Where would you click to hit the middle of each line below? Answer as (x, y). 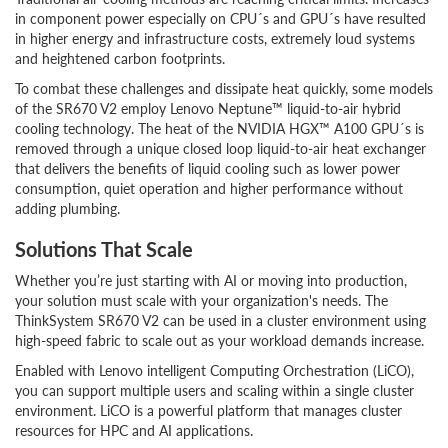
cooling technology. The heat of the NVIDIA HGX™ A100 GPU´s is (219, 128)
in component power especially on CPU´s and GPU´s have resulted (220, 18)
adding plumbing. (67, 208)
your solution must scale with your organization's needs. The (201, 300)
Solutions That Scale (104, 249)
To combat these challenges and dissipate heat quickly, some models (224, 88)
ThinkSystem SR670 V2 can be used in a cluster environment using (220, 320)
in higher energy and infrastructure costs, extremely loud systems (215, 38)
